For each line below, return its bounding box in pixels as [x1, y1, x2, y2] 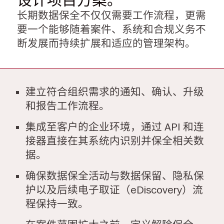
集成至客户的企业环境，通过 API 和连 [25, 120, 204, 133]
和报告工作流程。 [25, 100, 109, 112]
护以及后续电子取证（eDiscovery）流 [25, 183, 203, 196]
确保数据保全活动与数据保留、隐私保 [25, 169, 204, 182]
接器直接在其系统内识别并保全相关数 [25, 134, 204, 147]
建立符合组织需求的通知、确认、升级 [25, 86, 204, 98]
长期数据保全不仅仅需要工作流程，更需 [17, 9, 206, 22]
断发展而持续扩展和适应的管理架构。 [17, 37, 196, 50]
